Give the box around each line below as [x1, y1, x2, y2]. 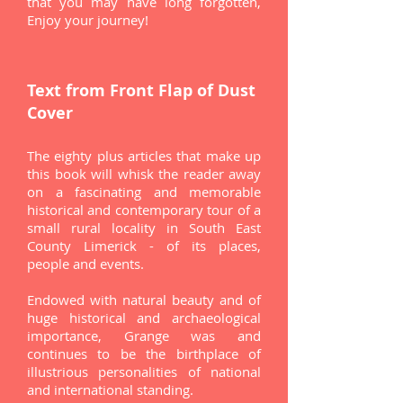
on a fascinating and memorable [27, 183, 261, 201]
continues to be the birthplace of [27, 345, 261, 363]
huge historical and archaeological [27, 309, 261, 327]
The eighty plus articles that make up [27, 147, 261, 165]
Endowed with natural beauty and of [27, 291, 261, 309]
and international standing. [27, 381, 193, 399]
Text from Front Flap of [27, 79, 218, 102]
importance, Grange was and [27, 327, 261, 345]
